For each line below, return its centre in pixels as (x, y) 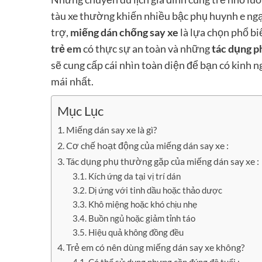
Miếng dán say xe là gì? (112, 129)
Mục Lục (80, 111)
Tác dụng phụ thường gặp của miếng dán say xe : (163, 161)
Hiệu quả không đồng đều (136, 232)
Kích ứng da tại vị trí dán (134, 176)
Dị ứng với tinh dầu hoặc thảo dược (155, 190)
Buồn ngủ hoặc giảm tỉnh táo (142, 218)
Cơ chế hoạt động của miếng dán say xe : (148, 145)
